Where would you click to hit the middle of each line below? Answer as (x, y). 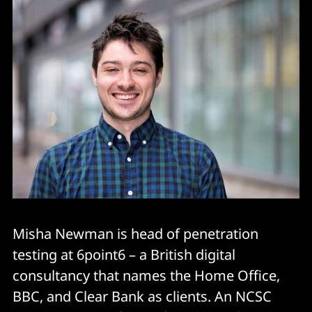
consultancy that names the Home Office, (146, 276)
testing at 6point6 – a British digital (124, 255)
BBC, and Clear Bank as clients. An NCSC (142, 297)
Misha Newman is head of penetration (135, 234)
